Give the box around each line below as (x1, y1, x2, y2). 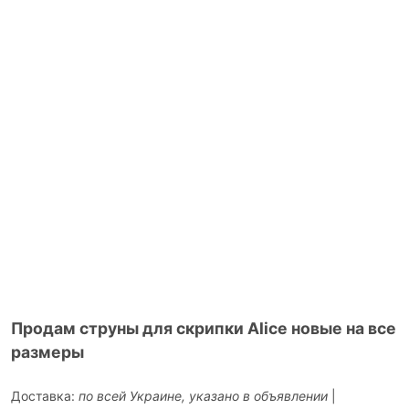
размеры (11, 342, 84, 362)
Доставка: (11, 388, 79, 404)
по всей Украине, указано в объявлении (79, 388, 328, 404)
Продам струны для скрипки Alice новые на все (11, 319, 396, 339)
